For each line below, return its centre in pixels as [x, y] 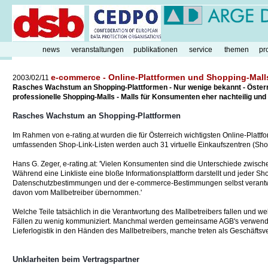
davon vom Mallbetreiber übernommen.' [77, 193]
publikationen [156, 50]
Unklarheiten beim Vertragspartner [76, 259]
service [200, 50]
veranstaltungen [97, 50]
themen [236, 50]
